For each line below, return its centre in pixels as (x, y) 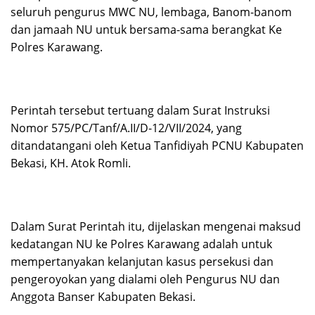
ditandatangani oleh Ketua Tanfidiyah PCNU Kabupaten (157, 146)
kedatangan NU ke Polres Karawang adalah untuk (141, 244)
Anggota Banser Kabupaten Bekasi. (103, 297)
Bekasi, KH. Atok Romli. (71, 163)
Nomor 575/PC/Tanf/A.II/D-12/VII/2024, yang (126, 128)
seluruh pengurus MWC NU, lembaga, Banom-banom (151, 12)
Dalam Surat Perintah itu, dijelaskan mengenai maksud (156, 227)
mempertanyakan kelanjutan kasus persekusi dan (142, 262)
